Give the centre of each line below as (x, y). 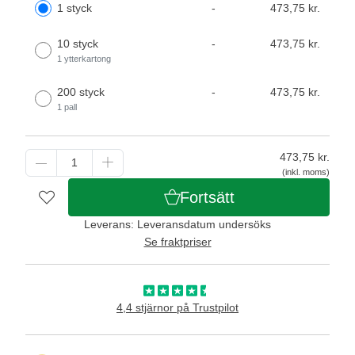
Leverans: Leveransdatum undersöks (177, 224)
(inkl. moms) (306, 172)
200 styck (81, 92)
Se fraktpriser (177, 241)
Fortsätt (207, 197)
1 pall (67, 107)
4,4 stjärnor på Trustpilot (177, 307)
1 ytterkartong (84, 58)
